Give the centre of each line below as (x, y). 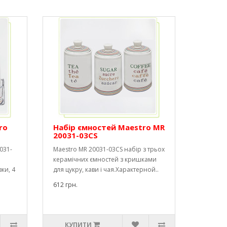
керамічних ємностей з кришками (105, 159)
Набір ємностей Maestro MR (109, 127)
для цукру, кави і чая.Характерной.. (106, 169)
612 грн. (65, 185)
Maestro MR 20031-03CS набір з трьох (109, 149)
